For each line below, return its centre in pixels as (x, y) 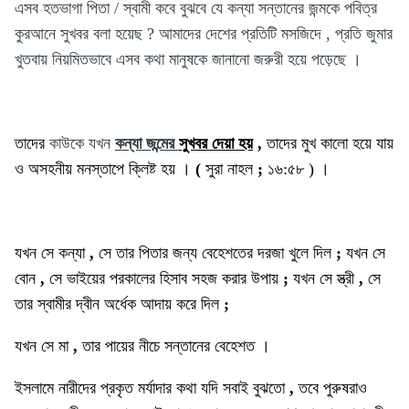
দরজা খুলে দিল (294, 253)
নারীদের (77, 388)
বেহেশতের (227, 253)
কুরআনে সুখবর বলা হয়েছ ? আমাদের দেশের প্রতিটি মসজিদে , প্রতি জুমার (204, 34)
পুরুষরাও (345, 388)
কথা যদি (197, 388)
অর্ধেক (120, 304)
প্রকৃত (117, 388)
